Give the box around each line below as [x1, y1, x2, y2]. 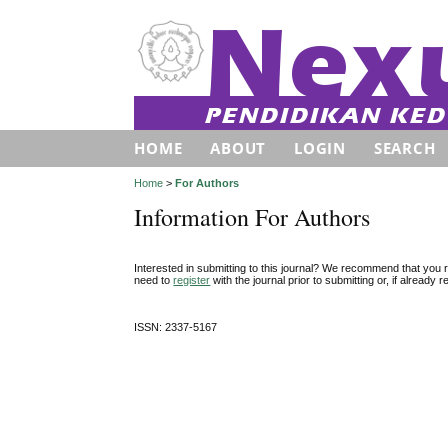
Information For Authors [134, 201, 371, 234]
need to [134, 273, 174, 286]
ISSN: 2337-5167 [134, 321, 218, 334]
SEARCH [373, 138, 436, 158]
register [173, 273, 211, 286]
